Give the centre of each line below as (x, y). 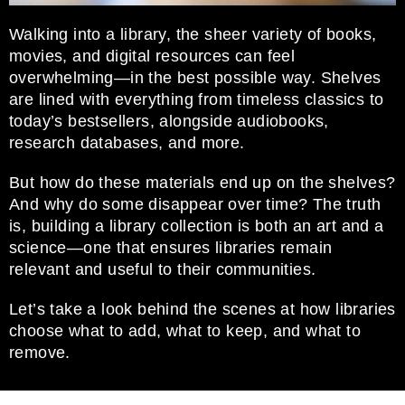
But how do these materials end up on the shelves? (202, 182)
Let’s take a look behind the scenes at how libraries (202, 309)
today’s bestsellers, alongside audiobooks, (169, 121)
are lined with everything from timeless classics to (197, 99)
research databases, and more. (127, 142)
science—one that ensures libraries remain (171, 247)
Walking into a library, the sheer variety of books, (193, 34)
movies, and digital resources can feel (152, 56)
